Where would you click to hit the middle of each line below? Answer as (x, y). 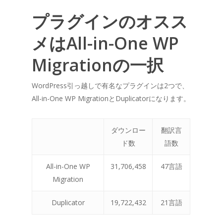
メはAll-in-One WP (105, 43)
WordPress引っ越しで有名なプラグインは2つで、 (110, 85)
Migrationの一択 (98, 65)
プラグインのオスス (110, 21)
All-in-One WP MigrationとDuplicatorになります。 (111, 98)
